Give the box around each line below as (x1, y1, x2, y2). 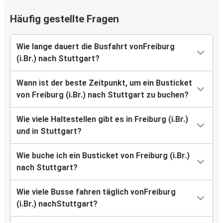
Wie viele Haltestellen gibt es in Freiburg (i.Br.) (16, 114, 188, 124)
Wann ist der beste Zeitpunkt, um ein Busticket (16, 78, 192, 88)
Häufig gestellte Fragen (10, 13, 119, 25)
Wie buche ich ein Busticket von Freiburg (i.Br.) (16, 151, 190, 161)
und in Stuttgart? (16, 126, 82, 136)
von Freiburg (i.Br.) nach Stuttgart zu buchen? (16, 90, 189, 100)
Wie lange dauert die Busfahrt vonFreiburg (16, 42, 175, 52)
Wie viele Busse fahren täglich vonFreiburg (16, 187, 176, 197)
